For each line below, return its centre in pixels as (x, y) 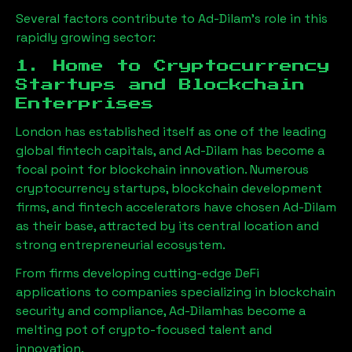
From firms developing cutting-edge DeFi (137, 273)
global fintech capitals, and (100, 150)
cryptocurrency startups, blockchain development (169, 188)
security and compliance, (92, 311)
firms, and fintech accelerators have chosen (149, 207)
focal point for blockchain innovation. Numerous (162, 169)
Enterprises (85, 104)
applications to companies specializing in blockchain (176, 292)
